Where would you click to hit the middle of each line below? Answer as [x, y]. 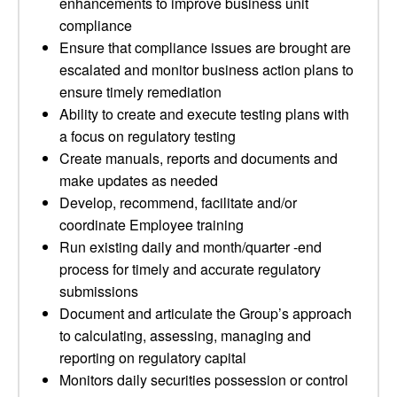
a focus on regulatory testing [148, 136]
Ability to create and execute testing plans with [204, 114]
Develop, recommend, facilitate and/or [178, 202]
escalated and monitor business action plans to [206, 70]
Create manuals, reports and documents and [198, 158]
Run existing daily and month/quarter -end [191, 247]
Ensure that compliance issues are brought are [205, 47]
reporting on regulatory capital [153, 358]
